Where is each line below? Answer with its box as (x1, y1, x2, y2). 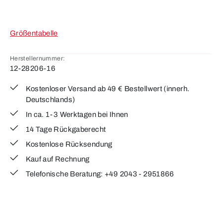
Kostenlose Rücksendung (25, 140, 112, 148)
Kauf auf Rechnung (25, 155, 90, 163)
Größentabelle (10, 29, 58, 37)
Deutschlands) (25, 96, 75, 104)
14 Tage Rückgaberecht (25, 125, 106, 133)
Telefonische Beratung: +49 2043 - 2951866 (25, 170, 174, 178)
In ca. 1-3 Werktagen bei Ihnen (25, 111, 128, 118)
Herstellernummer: (10, 55, 65, 62)
